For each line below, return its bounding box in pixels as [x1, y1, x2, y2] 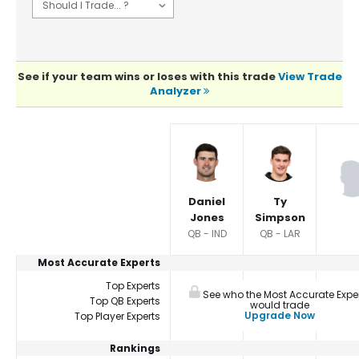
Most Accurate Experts [38, 256, 160, 270]
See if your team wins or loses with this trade [17, 69, 278, 85]
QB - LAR [259, 227, 301, 241]
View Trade [277, 69, 342, 85]
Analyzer [150, 83, 204, 99]
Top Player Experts [75, 309, 160, 324]
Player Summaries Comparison [15, 123, 199, 141]
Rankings [110, 341, 160, 356]
